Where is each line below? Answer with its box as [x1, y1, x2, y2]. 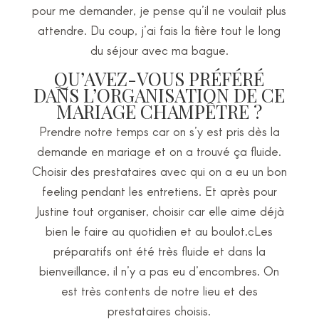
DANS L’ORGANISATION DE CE [33, 83, 286, 108]
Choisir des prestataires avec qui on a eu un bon [31, 164, 287, 178]
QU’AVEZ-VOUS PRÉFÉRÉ [54, 66, 265, 91]
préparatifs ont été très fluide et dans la [53, 244, 266, 258]
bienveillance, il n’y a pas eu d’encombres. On [39, 263, 280, 278]
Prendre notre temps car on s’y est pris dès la [38, 124, 280, 138]
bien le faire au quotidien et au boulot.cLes [46, 224, 273, 238]
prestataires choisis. [108, 303, 211, 318]
